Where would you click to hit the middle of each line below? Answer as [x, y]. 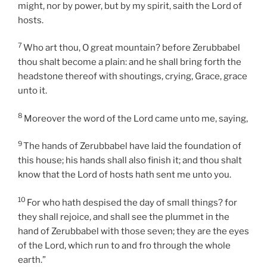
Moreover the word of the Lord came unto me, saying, [136, 118]
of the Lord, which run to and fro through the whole [124, 245]
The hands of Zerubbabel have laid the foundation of [132, 146]
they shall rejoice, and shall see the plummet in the [124, 217]
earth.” [32, 260]
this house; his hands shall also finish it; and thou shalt [130, 161]
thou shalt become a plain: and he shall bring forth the [130, 62]
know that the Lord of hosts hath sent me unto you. [125, 175]
